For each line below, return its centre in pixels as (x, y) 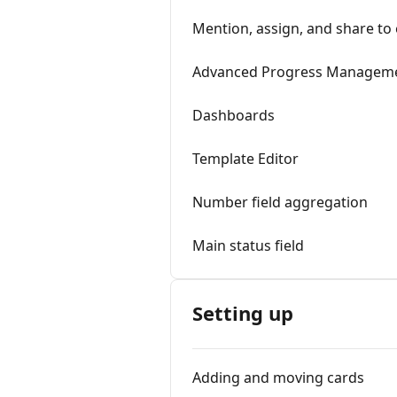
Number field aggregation (280, 202)
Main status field (248, 245)
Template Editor (245, 159)
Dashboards (234, 115)
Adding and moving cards (278, 378)
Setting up (243, 313)
